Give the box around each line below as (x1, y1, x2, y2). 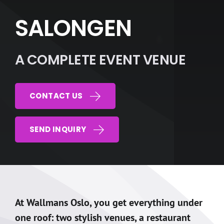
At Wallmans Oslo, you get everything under (15, 196, 202, 209)
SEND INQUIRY (29, 124, 86, 134)
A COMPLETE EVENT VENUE (15, 50, 186, 69)
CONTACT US (29, 90, 83, 101)
